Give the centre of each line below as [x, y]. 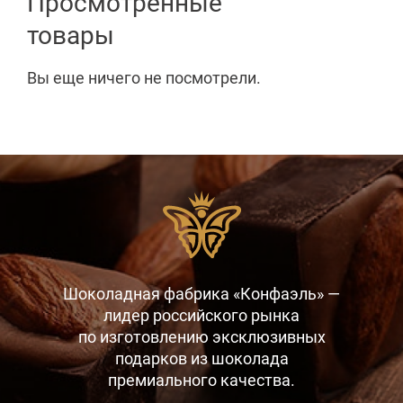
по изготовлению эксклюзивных [201, 337]
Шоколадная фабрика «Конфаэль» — [201, 294]
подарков [152, 358]
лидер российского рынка [201, 315]
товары [71, 35]
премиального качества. [201, 380]
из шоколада [239, 358]
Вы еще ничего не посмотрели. [144, 78]
